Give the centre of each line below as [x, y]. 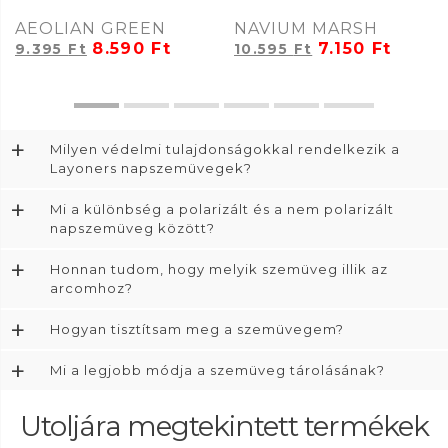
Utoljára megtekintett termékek [224, 425]
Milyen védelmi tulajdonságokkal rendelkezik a [225, 148]
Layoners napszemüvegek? [151, 167]
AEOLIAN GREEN [90, 28]
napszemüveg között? [132, 227]
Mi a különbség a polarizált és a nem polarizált [222, 208]
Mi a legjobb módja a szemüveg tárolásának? [217, 369]
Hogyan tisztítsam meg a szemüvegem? [197, 328]
